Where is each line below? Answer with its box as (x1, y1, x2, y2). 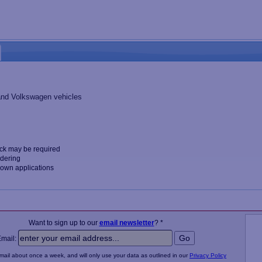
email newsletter (99, 219, 154, 227)
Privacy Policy (189, 252, 226, 258)
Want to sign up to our (28, 219, 99, 227)
